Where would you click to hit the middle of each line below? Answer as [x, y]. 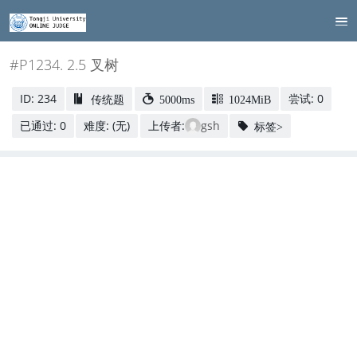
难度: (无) [107, 125]
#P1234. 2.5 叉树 [65, 65]
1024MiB [249, 98]
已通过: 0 [43, 125]
